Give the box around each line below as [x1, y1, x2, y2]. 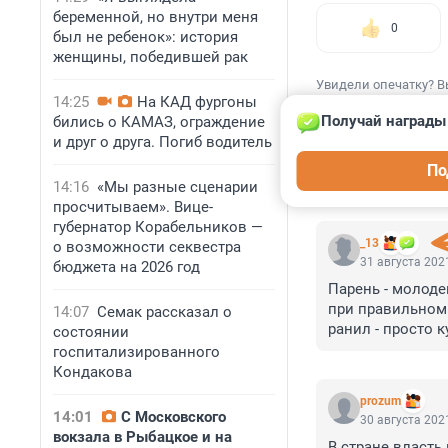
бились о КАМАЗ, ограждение [53, 113, 265, 131]
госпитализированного [53, 343, 220, 361]
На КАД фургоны [137, 93, 257, 111]
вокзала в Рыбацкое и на [53, 428, 232, 446]
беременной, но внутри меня [53, 8, 258, 26]
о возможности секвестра [53, 238, 241, 256]
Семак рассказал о [97, 303, 232, 321]
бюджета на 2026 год [53, 258, 200, 276]
